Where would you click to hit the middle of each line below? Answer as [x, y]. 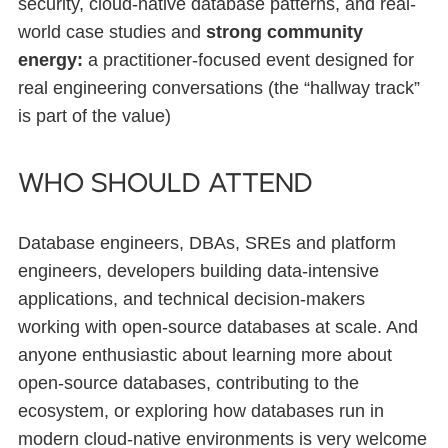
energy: [50, 59]
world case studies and [112, 31]
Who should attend [165, 183]
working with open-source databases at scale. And [218, 326]
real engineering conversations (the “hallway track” [219, 87]
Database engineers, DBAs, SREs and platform [207, 242]
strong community [284, 31]
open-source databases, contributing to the [188, 382]
